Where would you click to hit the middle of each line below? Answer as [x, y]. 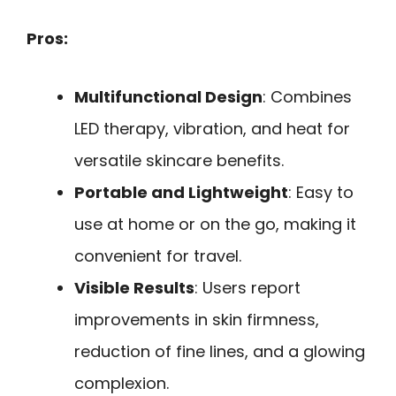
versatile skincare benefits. [179, 161]
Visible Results [134, 288]
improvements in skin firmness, [197, 320]
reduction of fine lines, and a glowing [220, 352]
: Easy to [321, 193]
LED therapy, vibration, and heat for [212, 129]
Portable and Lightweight [181, 193]
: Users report [247, 288]
